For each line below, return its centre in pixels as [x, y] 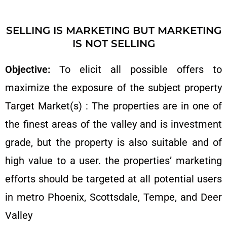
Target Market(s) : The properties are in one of [113, 106]
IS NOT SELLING [113, 44]
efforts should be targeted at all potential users [113, 179]
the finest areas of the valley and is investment [113, 124]
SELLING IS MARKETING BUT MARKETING [113, 30]
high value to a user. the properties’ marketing [113, 161]
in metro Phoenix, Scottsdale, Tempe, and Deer [113, 197]
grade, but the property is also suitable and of [113, 142]
